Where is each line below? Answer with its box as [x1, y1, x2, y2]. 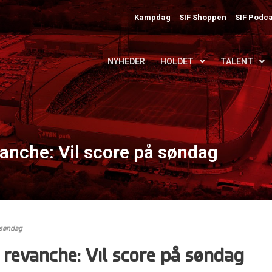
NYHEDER [107, 56, 145, 66]
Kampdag [134, 12, 171, 22]
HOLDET [160, 56, 194, 66]
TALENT [220, 56, 253, 66]
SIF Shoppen [179, 12, 227, 22]
